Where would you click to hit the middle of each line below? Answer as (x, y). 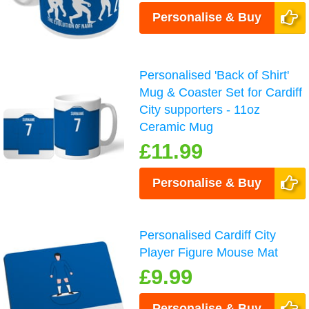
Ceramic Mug (177, 127)
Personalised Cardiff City (208, 235)
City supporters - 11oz (200, 109)
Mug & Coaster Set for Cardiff (221, 92)
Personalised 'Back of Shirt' (215, 75)
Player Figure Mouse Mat (209, 252)
